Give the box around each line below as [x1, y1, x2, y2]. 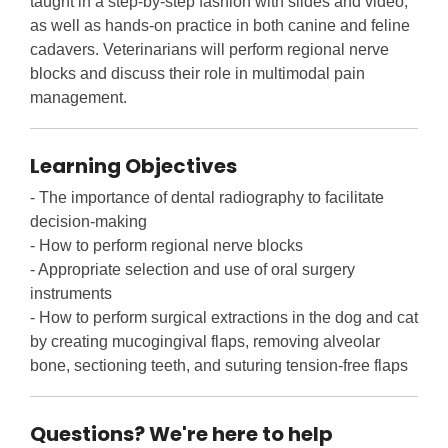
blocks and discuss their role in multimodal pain [30, 65, 365, 83]
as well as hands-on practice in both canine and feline [30, 17, 410, 35]
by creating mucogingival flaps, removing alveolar [30, 333, 380, 351]
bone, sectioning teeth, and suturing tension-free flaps [30, 357, 408, 375]
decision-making [30, 213, 147, 231]
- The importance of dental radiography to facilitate [30, 189, 384, 207]
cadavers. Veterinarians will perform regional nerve [30, 41, 389, 59]
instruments [30, 285, 112, 303]
